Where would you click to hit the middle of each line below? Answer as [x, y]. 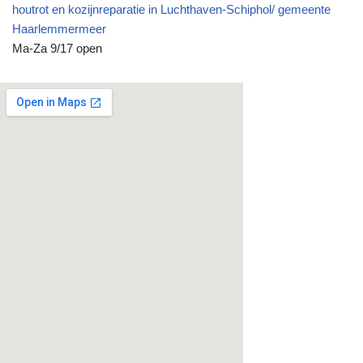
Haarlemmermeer [59, 28]
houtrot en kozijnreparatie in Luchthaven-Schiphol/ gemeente [171, 9]
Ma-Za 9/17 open [57, 48]
